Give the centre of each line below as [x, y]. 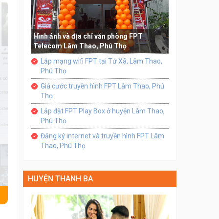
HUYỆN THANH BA [60, 178]
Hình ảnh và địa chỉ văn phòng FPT [88, 36]
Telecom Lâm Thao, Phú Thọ [80, 46]
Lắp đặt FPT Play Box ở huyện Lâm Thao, [102, 111]
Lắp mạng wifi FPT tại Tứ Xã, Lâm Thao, [101, 61]
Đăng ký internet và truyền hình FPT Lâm [102, 136]
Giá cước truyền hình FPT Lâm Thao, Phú [102, 86]
